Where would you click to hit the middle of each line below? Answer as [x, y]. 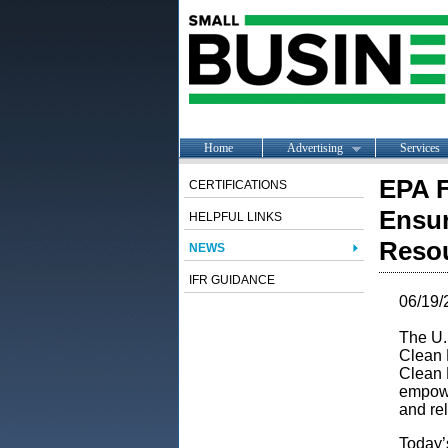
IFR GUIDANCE [231, 280]
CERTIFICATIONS [237, 185]
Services [419, 147]
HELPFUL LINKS [235, 217]
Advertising [314, 147]
